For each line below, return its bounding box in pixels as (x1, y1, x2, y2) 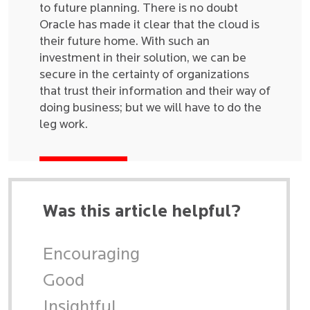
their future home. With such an (39, 35, 210, 48)
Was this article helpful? (43, 203, 241, 221)
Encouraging (43, 246, 140, 264)
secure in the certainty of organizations (39, 69, 249, 82)
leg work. (39, 118, 88, 131)
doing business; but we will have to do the (39, 102, 262, 115)
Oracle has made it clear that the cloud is (39, 19, 259, 32)
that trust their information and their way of (39, 85, 271, 98)
